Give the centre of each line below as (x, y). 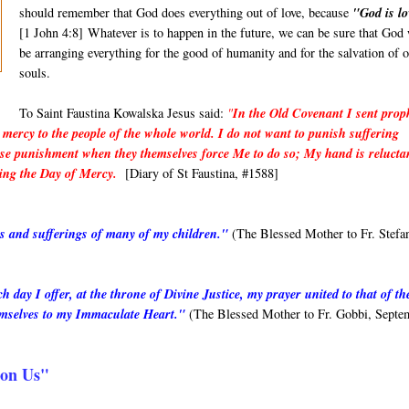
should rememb (59, 13)
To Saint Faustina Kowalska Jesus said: (123, 113)
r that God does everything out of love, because (228, 13)
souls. (34, 73)
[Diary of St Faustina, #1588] (202, 173)
